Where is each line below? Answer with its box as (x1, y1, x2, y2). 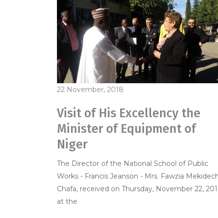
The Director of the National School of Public (57, 159, 208, 168)
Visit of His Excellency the (57, 106, 200, 121)
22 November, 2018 (57, 85, 124, 94)
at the (57, 197, 77, 206)
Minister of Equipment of (57, 121, 196, 136)
